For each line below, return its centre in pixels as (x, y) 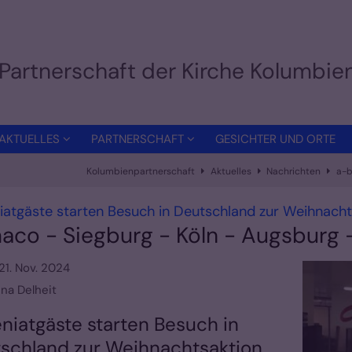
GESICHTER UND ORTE (275, 139)
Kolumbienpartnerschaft (141, 171)
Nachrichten (293, 171)
